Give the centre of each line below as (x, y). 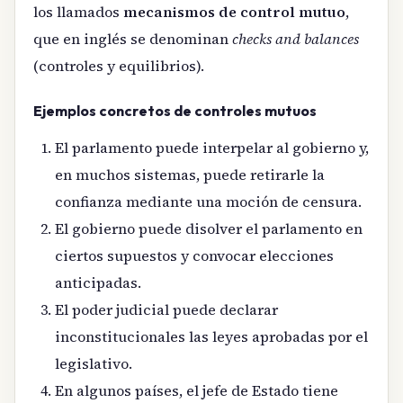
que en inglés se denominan (133, 38)
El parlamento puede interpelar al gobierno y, (212, 148)
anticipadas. (98, 283)
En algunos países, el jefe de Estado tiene (197, 391)
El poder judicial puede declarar (166, 310)
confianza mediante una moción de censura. (208, 202)
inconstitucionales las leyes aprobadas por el (211, 337)
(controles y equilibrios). (119, 65)
